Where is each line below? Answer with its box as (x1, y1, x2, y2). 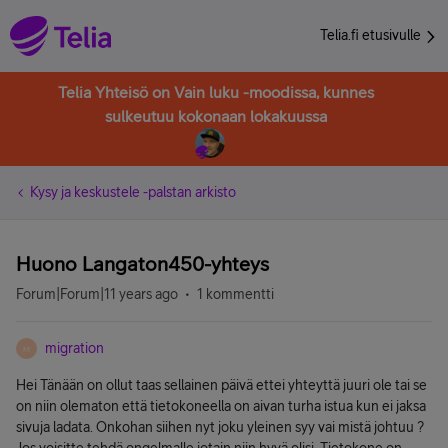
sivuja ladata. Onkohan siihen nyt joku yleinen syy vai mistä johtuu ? (16, 419, 424, 435)
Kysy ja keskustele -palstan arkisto (30, 184, 236, 200)
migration (45, 340, 104, 356)
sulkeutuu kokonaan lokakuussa (105, 107, 327, 125)
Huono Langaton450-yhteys (16, 252, 269, 275)
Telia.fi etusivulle (320, 27, 424, 43)
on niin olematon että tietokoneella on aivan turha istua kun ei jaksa (16, 398, 426, 414)
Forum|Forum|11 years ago (16, 286, 178, 302)
